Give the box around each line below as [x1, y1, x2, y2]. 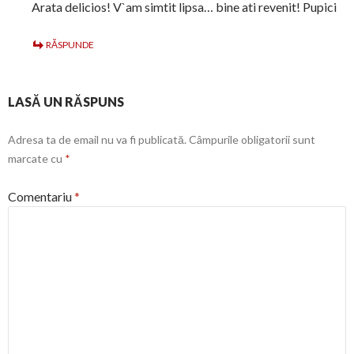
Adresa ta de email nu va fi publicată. [8, 133, 186, 147]
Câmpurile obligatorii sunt [189, 133, 315, 147]
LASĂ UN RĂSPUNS [8, 94, 124, 110]
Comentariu [8, 189, 74, 205]
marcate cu [8, 152, 65, 166]
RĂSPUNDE [46, 39, 94, 51]
